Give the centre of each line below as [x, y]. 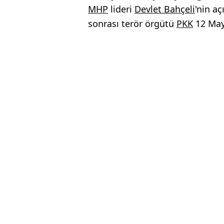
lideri [121, 9]
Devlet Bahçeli [165, 9]
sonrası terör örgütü [132, 23]
